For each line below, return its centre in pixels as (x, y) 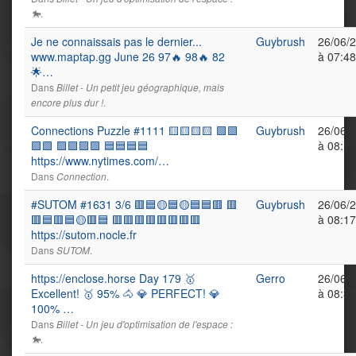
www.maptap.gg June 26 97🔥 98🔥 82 (128, 56)
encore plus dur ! (67, 103)
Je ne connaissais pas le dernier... (116, 41)
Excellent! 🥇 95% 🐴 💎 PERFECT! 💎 (126, 293)
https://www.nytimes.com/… (100, 161)
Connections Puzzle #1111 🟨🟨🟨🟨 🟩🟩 (135, 130)
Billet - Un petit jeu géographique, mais (140, 87)
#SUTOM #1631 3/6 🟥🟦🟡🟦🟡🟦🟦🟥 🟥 (134, 204)
